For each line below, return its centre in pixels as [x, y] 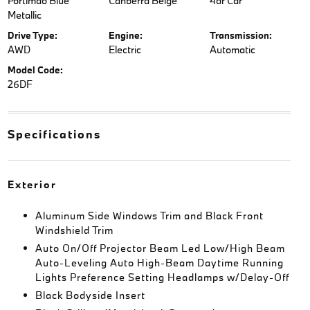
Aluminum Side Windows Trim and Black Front [149, 216]
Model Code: [35, 70]
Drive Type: [32, 35]
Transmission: [241, 35]
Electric [125, 49]
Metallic [24, 15]
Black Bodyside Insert [90, 295]
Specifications [54, 134]
